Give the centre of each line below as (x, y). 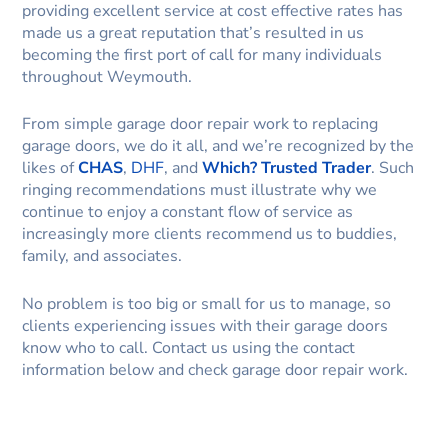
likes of (50, 168)
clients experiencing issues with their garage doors (205, 325)
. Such (393, 168)
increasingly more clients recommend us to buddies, (210, 234)
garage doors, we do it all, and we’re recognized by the (218, 146)
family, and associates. (102, 256)
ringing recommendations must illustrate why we (200, 190)
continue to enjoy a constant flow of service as (188, 212)
